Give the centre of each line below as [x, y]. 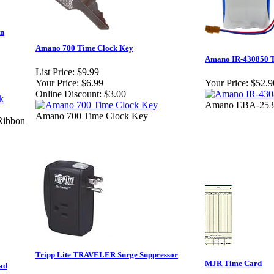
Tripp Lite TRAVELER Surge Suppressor [107, 255]
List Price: [55, 72]
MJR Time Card [233, 264]
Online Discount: [68, 94]
